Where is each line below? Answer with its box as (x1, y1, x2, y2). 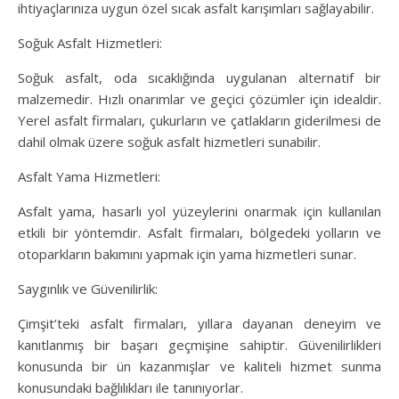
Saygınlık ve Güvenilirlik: (18, 280, 158, 298)
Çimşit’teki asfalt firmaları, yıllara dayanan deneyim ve (18, 314, 381, 333)
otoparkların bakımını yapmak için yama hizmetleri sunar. (18, 245, 356, 264)
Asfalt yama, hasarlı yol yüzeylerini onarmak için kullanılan (18, 202, 381, 221)
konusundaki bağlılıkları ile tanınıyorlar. (18, 379, 243, 397)
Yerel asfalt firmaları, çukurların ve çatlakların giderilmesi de (18, 111, 381, 130)
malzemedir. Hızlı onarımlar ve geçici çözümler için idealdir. (18, 90, 381, 109)
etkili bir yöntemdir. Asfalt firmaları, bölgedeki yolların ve (18, 224, 381, 242)
